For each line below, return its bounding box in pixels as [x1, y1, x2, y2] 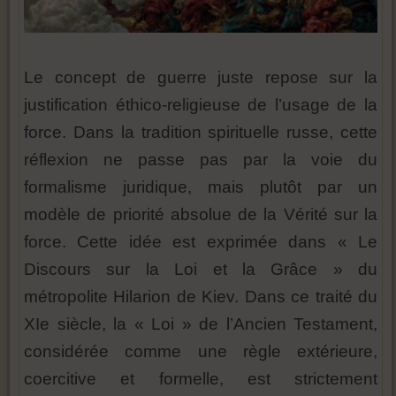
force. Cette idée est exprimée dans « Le [24, 232, 377, 251]
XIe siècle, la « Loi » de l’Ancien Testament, [24, 314, 377, 333]
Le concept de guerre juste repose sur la [24, 67, 377, 87]
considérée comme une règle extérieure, [24, 341, 377, 361]
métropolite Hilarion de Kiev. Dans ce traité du [24, 286, 377, 306]
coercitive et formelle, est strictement [24, 369, 377, 388]
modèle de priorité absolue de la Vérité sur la [24, 204, 377, 224]
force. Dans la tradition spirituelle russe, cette [24, 122, 377, 141]
